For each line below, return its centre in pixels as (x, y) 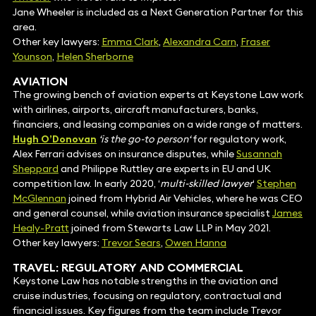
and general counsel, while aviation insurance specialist (142, 213)
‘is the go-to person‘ (144, 139)
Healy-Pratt (41, 228)
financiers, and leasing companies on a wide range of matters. (157, 124)
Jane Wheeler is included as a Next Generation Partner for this (158, 12)
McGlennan (39, 199)
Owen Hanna (195, 243)
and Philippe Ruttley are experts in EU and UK (164, 169)
